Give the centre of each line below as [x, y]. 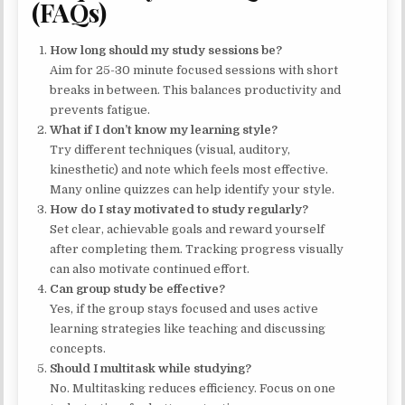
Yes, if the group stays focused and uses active [184, 308]
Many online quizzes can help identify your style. [193, 189]
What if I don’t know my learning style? [164, 129]
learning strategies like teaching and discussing [188, 328]
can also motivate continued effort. [150, 268]
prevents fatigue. [100, 109]
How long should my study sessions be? [166, 50]
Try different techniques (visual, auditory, [170, 149]
